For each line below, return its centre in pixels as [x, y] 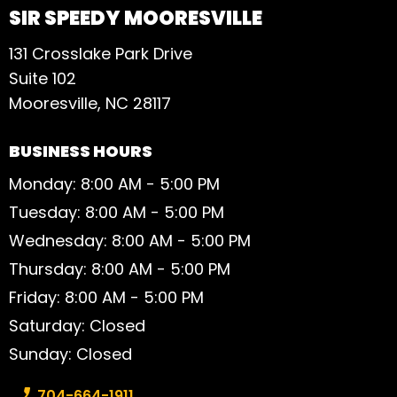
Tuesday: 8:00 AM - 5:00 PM [117, 212]
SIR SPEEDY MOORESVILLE [136, 19]
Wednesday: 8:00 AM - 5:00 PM [130, 240]
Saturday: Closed [77, 325]
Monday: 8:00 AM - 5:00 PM [114, 183]
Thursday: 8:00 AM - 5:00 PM [120, 269]
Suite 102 [43, 79]
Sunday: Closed [70, 354]
